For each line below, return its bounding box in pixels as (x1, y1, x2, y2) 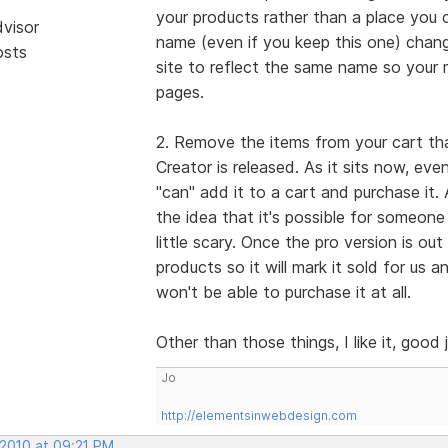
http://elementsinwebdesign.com (160, 407, 357, 423)
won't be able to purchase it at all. (155, 281, 411, 302)
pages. (155, 81, 204, 102)
